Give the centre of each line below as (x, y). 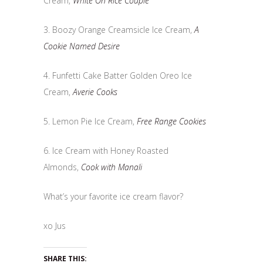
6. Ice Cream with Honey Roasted (106, 150)
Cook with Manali (112, 167)
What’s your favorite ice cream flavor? (113, 196)
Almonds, (62, 167)
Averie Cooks (95, 92)
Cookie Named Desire (82, 46)
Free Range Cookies (171, 121)
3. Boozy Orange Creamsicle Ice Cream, (119, 29)
